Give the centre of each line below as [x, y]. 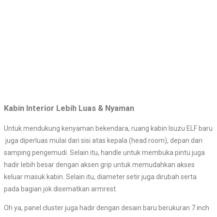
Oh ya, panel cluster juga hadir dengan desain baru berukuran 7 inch [107, 208]
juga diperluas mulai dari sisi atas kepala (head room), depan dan [103, 140]
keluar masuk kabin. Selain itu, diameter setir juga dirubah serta [100, 177]
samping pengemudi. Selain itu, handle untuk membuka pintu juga [104, 152]
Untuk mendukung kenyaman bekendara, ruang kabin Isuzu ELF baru [108, 128]
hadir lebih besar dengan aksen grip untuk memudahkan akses [99, 164]
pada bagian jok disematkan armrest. [61, 189]
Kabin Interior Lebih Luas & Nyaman [69, 108]
